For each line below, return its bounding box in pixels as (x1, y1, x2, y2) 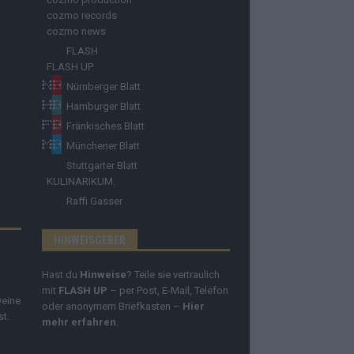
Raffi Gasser (66, 194, 122, 207)
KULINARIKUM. (46, 175, 115, 187)
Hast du (41, 268, 80, 281)
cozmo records (46, 9, 117, 21)
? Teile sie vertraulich (126, 268, 220, 281)
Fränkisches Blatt (66, 119, 145, 132)
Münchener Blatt (66, 139, 140, 152)
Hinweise (79, 268, 126, 281)
